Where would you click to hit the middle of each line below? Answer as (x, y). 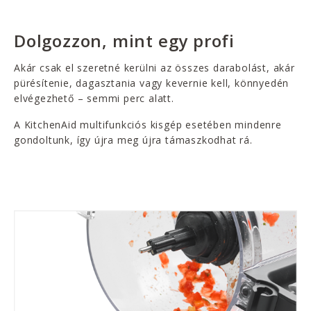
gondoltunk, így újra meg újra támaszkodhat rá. (133, 140)
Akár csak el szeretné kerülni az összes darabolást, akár (154, 68)
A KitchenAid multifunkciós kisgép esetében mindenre (148, 125)
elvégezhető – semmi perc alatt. (94, 99)
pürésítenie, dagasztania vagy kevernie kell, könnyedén (152, 83)
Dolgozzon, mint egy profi (124, 41)
